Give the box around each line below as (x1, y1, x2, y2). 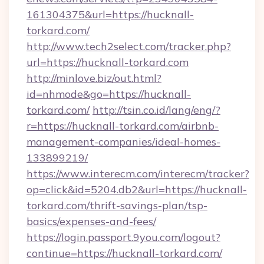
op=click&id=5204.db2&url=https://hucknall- (27, 183, 247, 196)
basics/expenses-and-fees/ (27, 214, 156, 228)
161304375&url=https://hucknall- (27, 8, 194, 21)
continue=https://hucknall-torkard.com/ (27, 246, 222, 260)
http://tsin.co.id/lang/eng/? (93, 103, 220, 117)
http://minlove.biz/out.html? (27, 71, 161, 85)
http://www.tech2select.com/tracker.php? (27, 39, 231, 53)
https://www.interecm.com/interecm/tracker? (27, 167, 249, 180)
